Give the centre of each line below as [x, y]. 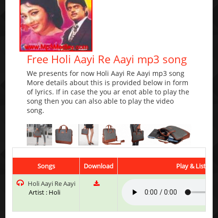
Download [99, 166]
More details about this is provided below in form [108, 83]
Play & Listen [195, 166]
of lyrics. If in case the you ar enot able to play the [108, 92]
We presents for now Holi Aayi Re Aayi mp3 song [106, 73]
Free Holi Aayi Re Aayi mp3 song [107, 59]
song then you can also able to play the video [100, 101]
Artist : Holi [45, 192]
